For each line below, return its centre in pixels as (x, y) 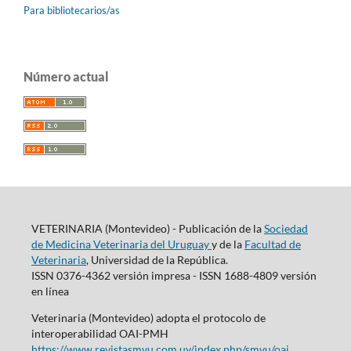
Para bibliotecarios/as (72, 11)
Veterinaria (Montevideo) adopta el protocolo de (148, 317)
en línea (50, 291)
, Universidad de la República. (157, 259)
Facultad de (272, 244)
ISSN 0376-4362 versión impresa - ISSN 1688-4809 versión (174, 275)
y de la (228, 244)
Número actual (66, 77)
